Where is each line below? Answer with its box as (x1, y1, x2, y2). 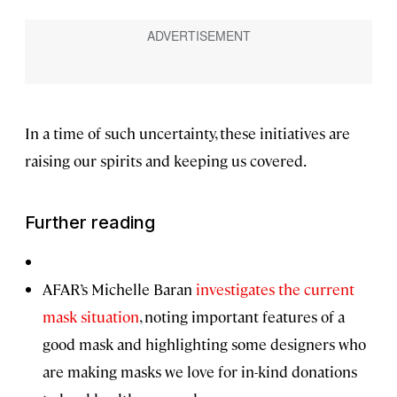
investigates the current (196, 279, 354, 300)
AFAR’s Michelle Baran (43, 279, 196, 300)
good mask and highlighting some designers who (43, 334, 366, 354)
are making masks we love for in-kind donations (43, 362, 357, 382)
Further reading (25, 212, 155, 234)
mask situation (43, 307, 139, 327)
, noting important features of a (139, 307, 345, 327)
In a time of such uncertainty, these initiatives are (25, 123, 350, 144)
